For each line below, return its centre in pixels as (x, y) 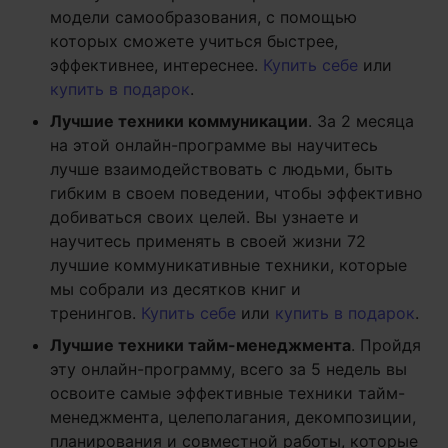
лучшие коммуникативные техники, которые (228, 264)
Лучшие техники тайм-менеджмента (200, 344)
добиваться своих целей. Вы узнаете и (204, 216)
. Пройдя (386, 344)
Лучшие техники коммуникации (179, 120)
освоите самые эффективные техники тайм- (227, 392)
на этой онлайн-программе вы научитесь (214, 144)
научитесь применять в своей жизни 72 (208, 240)
